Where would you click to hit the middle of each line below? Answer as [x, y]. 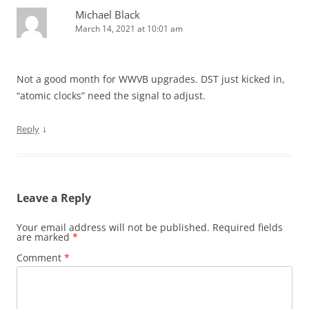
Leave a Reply [54, 198]
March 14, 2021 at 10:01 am [129, 29]
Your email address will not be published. [113, 228]
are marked [44, 237]
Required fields [248, 228]
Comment [40, 258]
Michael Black [108, 15]
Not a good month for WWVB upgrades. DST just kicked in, [151, 79]
